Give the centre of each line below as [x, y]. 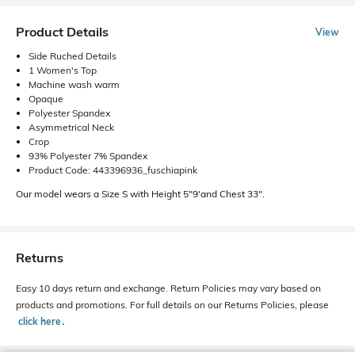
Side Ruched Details [73, 56]
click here [40, 322]
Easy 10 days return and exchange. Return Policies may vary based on [168, 288]
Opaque [46, 99]
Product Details [62, 32]
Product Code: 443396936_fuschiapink [113, 170]
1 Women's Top [63, 71]
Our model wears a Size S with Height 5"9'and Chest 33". [140, 194]
